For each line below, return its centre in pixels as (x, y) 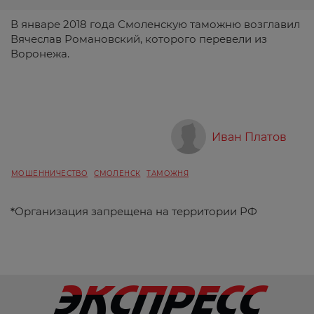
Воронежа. (40, 53)
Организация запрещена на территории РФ (136, 211)
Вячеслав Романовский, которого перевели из (139, 39)
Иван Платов (250, 137)
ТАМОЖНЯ (168, 173)
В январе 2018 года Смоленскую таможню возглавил (155, 24)
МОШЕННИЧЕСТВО (50, 173)
